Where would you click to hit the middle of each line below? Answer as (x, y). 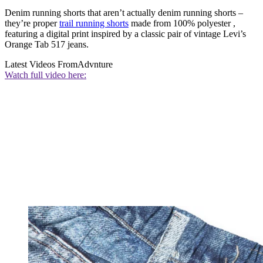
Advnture (95, 64)
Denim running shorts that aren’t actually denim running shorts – (124, 12)
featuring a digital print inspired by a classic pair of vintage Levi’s (125, 33)
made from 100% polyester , (182, 23)
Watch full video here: (45, 75)
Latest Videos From (41, 64)
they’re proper (32, 23)
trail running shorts (94, 23)
